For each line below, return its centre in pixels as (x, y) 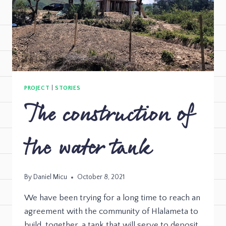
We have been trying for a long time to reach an (112, 198)
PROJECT (37, 88)
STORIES (68, 88)
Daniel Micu (50, 177)
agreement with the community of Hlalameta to (111, 212)
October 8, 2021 (101, 177)
